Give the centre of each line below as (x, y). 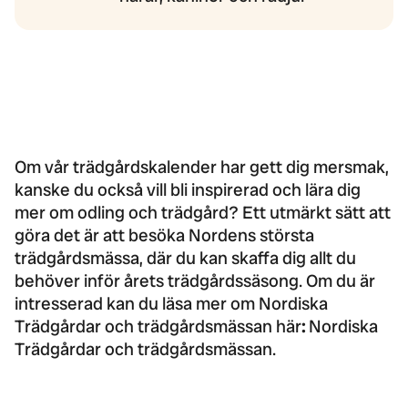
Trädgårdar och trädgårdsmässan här (158, 326)
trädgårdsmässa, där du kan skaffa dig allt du (185, 258)
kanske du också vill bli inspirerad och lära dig (188, 189)
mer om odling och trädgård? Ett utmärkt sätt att (203, 212)
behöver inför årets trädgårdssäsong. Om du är (195, 280)
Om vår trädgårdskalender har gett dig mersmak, (202, 167)
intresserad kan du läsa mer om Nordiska (171, 303)
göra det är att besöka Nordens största (164, 235)
